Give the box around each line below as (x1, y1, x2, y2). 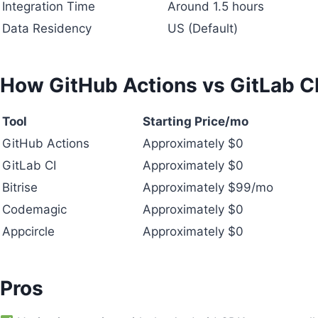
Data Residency (2, 21, 92, 35)
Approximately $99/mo (143, 180, 273, 194)
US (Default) (168, 21, 238, 35)
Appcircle (2, 224, 55, 238)
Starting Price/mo (143, 114, 248, 128)
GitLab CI (2, 158, 56, 172)
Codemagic (2, 202, 67, 216)
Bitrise (2, 180, 38, 194)
